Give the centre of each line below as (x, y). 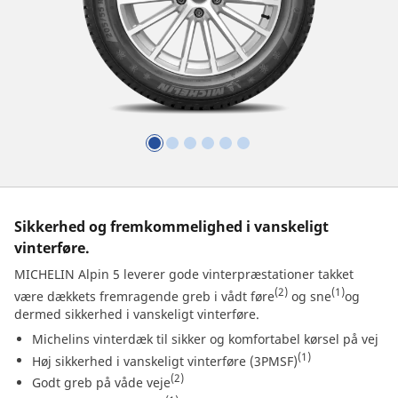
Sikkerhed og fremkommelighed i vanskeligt (171, 227)
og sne (310, 296)
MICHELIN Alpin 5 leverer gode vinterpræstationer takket (184, 274)
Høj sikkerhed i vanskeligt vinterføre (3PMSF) (165, 361)
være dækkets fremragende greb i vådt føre (144, 296)
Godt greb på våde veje (101, 382)
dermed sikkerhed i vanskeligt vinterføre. (137, 314)
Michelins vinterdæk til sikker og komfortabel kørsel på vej (205, 338)
